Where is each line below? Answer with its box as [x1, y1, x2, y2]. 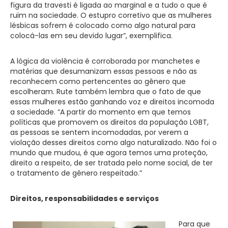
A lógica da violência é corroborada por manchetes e [10, 55, 200, 66]
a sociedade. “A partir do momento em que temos [10, 106, 191, 117]
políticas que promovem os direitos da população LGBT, [10, 117, 209, 127]
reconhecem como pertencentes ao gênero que [10, 76, 186, 87]
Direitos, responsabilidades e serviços [10, 193, 159, 204]
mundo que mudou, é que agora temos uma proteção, [10, 147, 208, 158]
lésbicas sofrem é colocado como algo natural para [10, 20, 195, 31]
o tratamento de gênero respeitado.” [10, 167, 142, 178]
